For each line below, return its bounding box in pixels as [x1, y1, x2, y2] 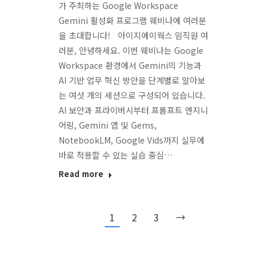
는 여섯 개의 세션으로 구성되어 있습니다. [59, 89, 206, 101]
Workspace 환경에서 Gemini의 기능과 [59, 59, 202, 71]
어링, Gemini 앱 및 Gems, [59, 118, 157, 131]
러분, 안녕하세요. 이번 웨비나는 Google [59, 44, 204, 56]
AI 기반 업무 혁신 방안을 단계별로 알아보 [59, 74, 206, 86]
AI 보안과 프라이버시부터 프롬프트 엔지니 [59, 103, 209, 116]
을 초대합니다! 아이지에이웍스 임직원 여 [59, 29, 209, 41]
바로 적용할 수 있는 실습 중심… [59, 148, 173, 161]
